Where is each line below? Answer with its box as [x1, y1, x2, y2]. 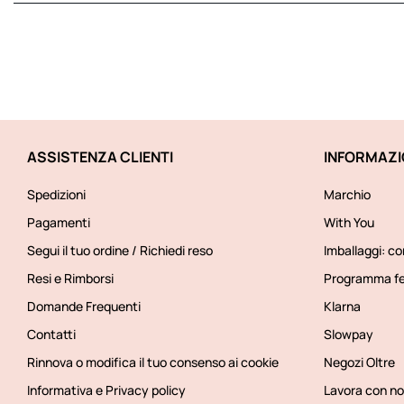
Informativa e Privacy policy [27, 381, 186, 399]
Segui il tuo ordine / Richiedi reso [27, 241, 213, 259]
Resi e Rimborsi [27, 269, 114, 287]
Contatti [27, 325, 76, 343]
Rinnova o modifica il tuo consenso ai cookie [27, 353, 279, 371]
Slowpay [323, 325, 373, 343]
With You [323, 213, 374, 231]
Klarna [323, 297, 361, 315]
